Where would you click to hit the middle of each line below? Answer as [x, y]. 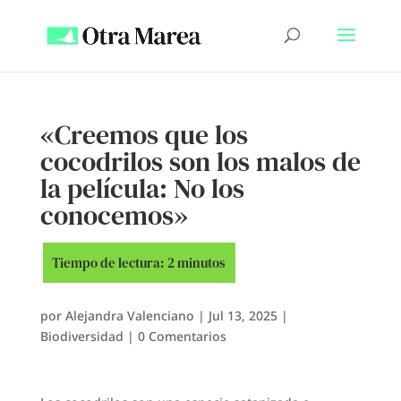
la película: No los [142, 188]
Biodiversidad [81, 336]
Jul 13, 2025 [243, 316]
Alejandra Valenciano [129, 316]
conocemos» [114, 215]
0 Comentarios [182, 336]
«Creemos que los [144, 135]
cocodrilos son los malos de [200, 162]
